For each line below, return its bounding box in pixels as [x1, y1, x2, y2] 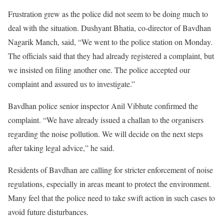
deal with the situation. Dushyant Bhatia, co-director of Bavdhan [8, 22, 211, 33]
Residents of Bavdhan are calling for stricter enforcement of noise [8, 164, 213, 175]
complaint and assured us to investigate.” [8, 78, 135, 89]
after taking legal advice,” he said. [8, 142, 114, 153]
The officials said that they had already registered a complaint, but [8, 50, 214, 61]
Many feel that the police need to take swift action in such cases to [8, 192, 215, 203]
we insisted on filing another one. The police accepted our [8, 64, 190, 75]
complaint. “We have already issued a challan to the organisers [8, 114, 203, 125]
